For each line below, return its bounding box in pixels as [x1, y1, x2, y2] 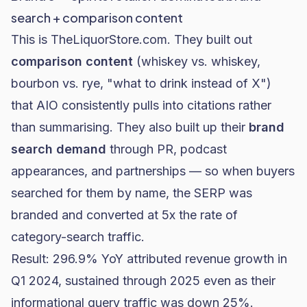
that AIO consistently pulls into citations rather [11, 98, 271, 112]
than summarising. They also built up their [11, 120, 249, 134]
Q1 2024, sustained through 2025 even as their [11, 273, 275, 288]
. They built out [167, 32, 252, 47]
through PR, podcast [106, 142, 227, 156]
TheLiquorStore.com [51, 32, 167, 47]
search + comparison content [11, 10, 183, 25]
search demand [11, 142, 106, 156]
